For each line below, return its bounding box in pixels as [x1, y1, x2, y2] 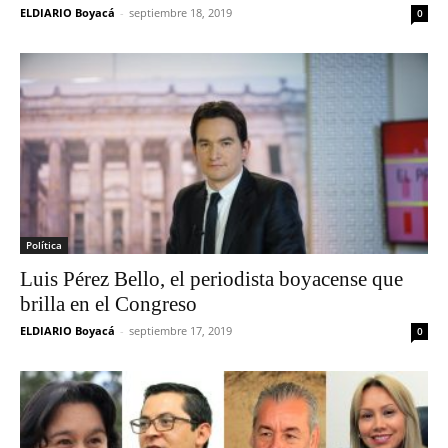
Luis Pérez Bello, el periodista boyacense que [20, 267, 403, 292]
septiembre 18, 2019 [129, 4, 232, 20]
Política [26, 238, 62, 253]
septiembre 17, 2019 [129, 323, 232, 339]
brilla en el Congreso [20, 292, 197, 317]
